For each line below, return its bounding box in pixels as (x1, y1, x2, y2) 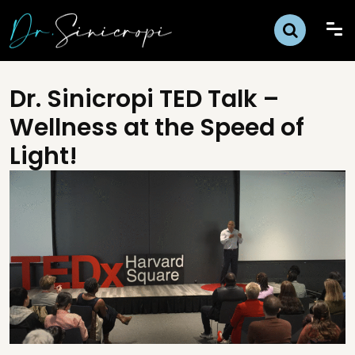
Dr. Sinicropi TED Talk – (10, 82, 279, 116)
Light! (10, 139, 78, 173)
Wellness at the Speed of (10, 111, 304, 144)
